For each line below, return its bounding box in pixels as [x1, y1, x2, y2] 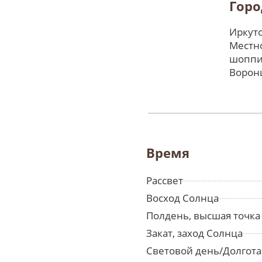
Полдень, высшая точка [146, 209, 260, 223]
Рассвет [146, 174, 183, 188]
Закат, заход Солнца [146, 226, 243, 240]
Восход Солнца [146, 191, 219, 205]
